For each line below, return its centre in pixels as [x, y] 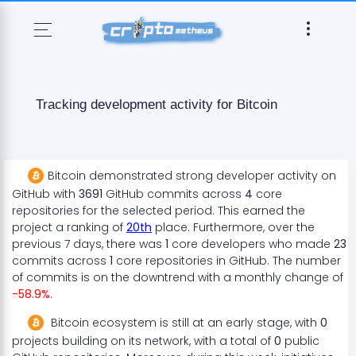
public [300, 341]
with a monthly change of [269, 278]
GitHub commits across [174, 194]
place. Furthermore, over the [233, 228]
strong [194, 176]
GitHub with [45, 194]
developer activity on [275, 176]
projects [35, 341]
